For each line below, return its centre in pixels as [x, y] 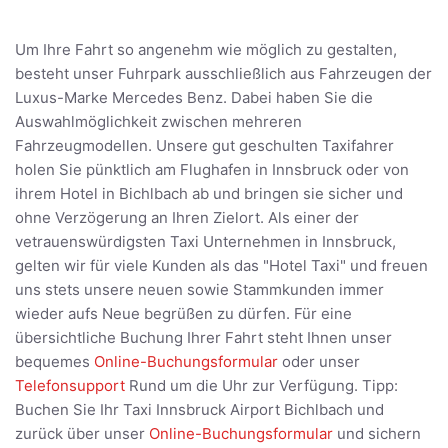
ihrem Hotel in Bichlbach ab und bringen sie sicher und [209, 194]
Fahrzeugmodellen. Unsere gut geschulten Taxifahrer [204, 146]
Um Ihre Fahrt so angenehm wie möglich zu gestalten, [206, 50]
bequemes [54, 362]
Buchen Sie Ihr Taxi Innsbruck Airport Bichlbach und [199, 410]
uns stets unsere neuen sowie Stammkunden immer [199, 290]
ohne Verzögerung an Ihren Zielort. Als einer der [187, 218]
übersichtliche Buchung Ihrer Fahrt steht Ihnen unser [203, 338]
